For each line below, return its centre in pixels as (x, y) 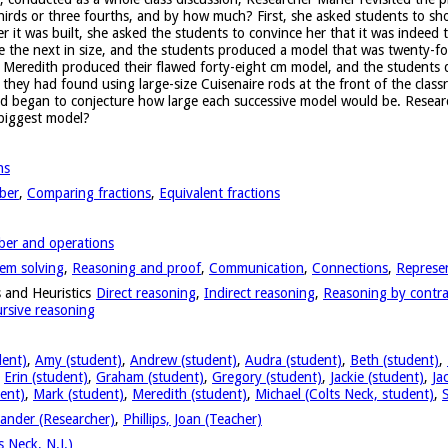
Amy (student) (78, 359)
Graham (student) (150, 376)
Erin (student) (46, 376)
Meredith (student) (189, 393)
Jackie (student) (377, 376)
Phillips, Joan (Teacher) (192, 418)
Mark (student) (78, 393)
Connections (350, 267)
